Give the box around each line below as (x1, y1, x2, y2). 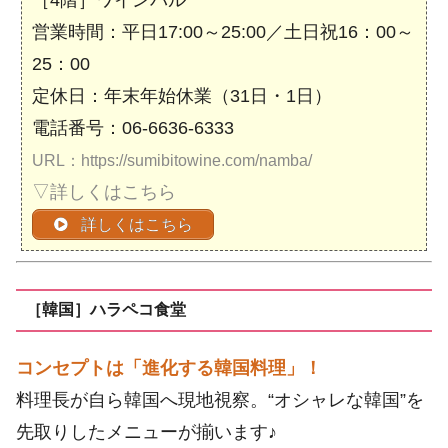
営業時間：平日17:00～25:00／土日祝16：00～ (32, 22, 414, 43)
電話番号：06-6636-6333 (32, 118, 234, 139)
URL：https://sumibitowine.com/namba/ (32, 152, 312, 170)
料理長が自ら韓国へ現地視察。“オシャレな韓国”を (16, 389, 424, 410)
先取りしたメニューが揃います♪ (16, 421, 277, 442)
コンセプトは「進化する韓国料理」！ (16, 357, 322, 378)
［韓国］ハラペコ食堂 (25, 301, 186, 319)
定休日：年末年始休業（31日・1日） (32, 86, 332, 107)
